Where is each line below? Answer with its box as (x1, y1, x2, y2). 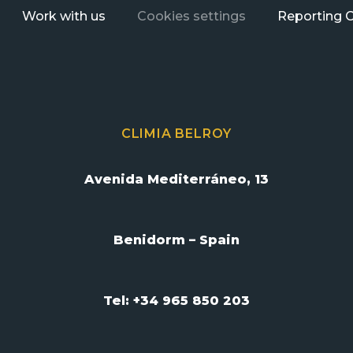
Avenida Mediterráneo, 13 (84, 172, 269, 188)
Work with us (22, 9, 106, 24)
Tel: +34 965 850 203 (102, 293, 250, 309)
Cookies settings (137, 9, 246, 24)
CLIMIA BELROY (121, 126, 232, 142)
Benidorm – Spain (113, 232, 240, 248)
